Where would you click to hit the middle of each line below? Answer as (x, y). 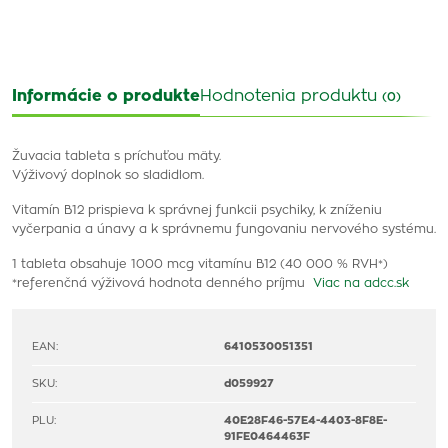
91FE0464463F (267, 436)
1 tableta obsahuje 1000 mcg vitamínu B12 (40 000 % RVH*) (200, 264)
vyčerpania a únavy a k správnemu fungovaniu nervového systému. (224, 229)
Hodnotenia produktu (291, 96)
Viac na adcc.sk (361, 283)
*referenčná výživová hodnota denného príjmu (162, 283)
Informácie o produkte (106, 96)
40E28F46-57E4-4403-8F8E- (305, 420)
